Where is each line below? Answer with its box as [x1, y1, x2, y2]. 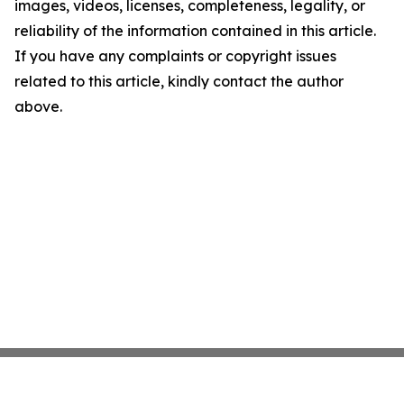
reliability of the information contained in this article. [14, 22, 376, 40]
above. [14, 97, 62, 115]
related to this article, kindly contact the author [14, 72, 344, 90]
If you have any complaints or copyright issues [14, 47, 336, 65]
